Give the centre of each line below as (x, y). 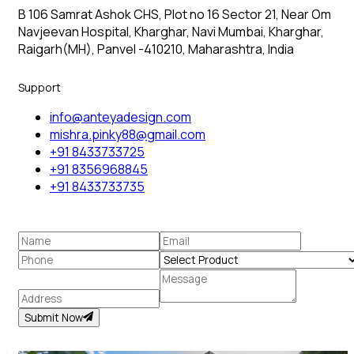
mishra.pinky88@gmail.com (128, 135)
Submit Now (54, 318)
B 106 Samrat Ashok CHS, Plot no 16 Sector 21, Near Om (175, 15)
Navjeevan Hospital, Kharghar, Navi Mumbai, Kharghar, (171, 32)
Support (40, 88)
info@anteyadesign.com (121, 117)
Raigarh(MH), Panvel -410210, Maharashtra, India (156, 49)
